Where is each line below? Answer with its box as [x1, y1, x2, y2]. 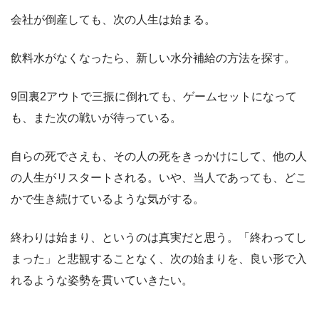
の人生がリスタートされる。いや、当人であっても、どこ [11, 171, 307, 184]
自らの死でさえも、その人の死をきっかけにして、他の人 [11, 150, 307, 162]
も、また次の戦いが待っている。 [11, 111, 182, 124]
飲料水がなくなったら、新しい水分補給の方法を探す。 [11, 51, 296, 64]
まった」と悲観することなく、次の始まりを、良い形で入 [11, 252, 307, 265]
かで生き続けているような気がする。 [11, 192, 204, 205]
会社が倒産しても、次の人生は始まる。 [11, 13, 216, 26]
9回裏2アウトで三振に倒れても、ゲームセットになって [11, 90, 297, 103]
